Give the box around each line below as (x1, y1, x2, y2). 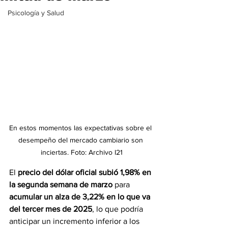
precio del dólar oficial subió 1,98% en (18, 168, 153, 177)
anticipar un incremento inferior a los (9, 217, 141, 226)
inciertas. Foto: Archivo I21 (40, 148, 123, 157)
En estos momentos (9, 124, 74, 132)
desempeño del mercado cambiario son (18, 136, 145, 145)
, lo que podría (92, 205, 145, 214)
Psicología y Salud (8, 9, 64, 17)
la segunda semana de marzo (9, 180, 112, 189)
